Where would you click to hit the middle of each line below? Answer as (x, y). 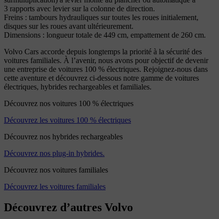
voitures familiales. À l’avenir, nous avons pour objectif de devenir (106, 60)
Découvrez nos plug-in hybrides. (54, 153)
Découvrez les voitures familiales (55, 186)
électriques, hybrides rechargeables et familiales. (78, 87)
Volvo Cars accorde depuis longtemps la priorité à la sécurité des (103, 52)
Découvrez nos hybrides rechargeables (63, 137)
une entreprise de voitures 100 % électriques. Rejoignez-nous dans (106, 69)
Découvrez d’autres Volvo (68, 207)
